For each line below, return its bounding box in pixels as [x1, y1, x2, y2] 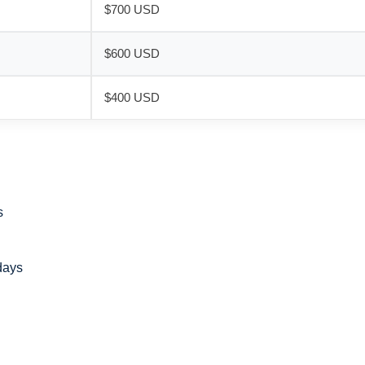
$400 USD [104, 90, 160, 104]
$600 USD [104, 46, 160, 60]
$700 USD [104, 2, 160, 16]
